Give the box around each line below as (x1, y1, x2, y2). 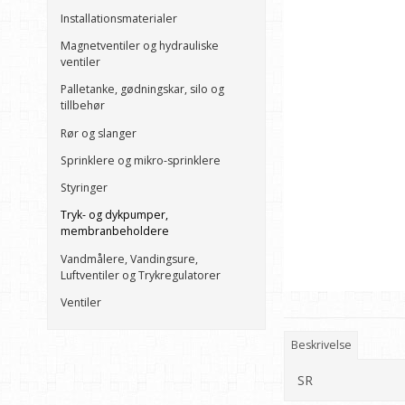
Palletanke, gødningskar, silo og (61, 81, 224, 98)
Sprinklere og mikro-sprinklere (61, 152, 221, 168)
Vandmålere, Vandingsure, (61, 250, 198, 267)
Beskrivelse (290, 336, 352, 353)
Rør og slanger (61, 125, 137, 141)
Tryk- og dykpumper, (61, 207, 168, 223)
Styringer (61, 180, 108, 196)
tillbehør (61, 98, 105, 114)
